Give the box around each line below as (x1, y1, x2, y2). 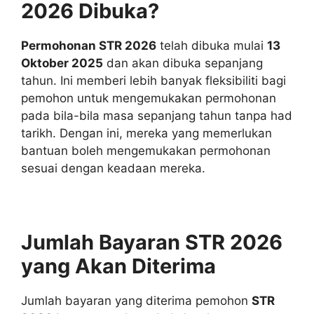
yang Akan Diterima (21, 253, 216, 278)
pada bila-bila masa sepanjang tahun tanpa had (21, 108, 292, 123)
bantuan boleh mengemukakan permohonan (21, 143, 271, 158)
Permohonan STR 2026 (21, 38, 156, 53)
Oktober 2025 (21, 55, 103, 70)
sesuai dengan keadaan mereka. (21, 161, 205, 175)
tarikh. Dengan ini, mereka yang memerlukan (21, 125, 272, 140)
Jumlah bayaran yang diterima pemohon (21, 293, 252, 308)
